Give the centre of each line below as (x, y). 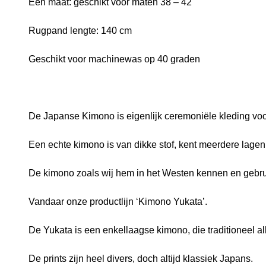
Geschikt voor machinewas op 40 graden (115, 59)
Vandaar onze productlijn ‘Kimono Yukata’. (118, 201)
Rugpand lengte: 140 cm (80, 30)
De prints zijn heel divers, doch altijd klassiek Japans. (141, 258)
